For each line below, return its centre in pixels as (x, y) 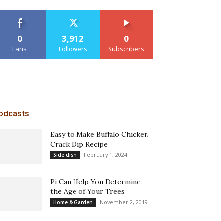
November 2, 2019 (124, 202)
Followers (73, 49)
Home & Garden (73, 202)
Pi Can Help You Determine (95, 182)
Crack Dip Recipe (79, 144)
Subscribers (126, 49)
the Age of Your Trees (88, 191)
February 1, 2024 (106, 155)
